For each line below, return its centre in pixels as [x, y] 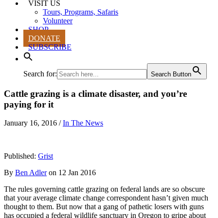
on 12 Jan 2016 [71, 173]
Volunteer [58, 21]
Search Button [171, 74]
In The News [83, 123]
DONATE [44, 38]
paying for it [29, 104]
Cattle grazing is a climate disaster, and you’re [95, 93]
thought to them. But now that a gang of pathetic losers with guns [104, 207]
